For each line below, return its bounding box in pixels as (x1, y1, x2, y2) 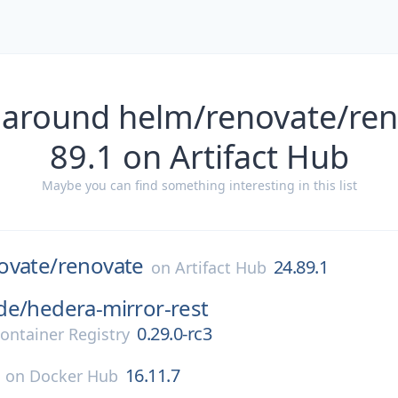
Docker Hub (28, 365, 118, 386)
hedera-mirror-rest (27, 293, 209, 322)
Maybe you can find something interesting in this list (41, 177, 357, 194)
